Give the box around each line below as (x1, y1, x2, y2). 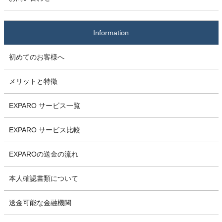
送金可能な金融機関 (8, 199, 71, 207)
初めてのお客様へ (8, 53, 64, 61)
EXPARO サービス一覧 (8, 102, 80, 110)
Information (93, 29, 129, 37)
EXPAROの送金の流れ (8, 150, 78, 158)
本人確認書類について (8, 174, 78, 182)
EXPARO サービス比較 (8, 126, 80, 134)
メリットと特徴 (8, 77, 57, 85)
